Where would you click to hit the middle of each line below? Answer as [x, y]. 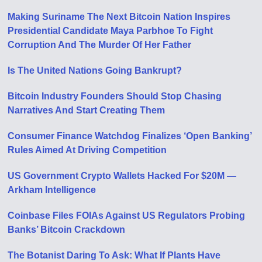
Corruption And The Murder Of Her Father [100, 45]
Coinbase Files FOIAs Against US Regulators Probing [127, 216]
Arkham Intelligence [52, 190]
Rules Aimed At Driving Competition [87, 150]
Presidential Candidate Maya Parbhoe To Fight [111, 31]
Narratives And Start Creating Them [87, 110]
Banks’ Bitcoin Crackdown [67, 230]
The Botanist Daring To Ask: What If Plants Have [114, 255]
